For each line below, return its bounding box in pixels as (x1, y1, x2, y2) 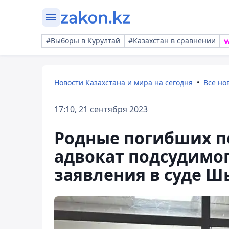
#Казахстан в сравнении (128, 36, 216, 45)
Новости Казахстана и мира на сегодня (54, 78, 193, 87)
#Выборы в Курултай (46, 36, 120, 45)
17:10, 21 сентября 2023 (54, 104, 148, 115)
